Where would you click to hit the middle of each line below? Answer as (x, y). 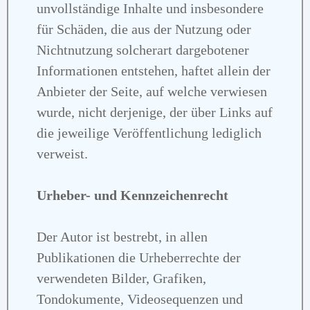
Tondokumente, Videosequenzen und (140, 299)
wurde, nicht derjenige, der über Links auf (155, 112)
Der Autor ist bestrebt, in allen (122, 236)
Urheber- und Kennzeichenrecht (133, 195)
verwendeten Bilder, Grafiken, (121, 278)
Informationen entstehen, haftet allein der (154, 70)
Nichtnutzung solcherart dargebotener (143, 49)
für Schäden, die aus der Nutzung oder (144, 29)
